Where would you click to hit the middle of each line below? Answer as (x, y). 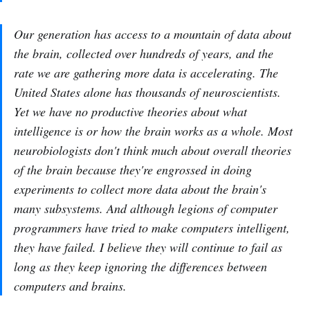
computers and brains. (70, 286)
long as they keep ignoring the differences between (140, 266)
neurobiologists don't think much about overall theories (153, 150)
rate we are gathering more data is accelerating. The (146, 73)
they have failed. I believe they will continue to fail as (148, 247)
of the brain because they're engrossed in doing (133, 170)
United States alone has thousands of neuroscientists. (147, 92)
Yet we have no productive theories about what (130, 111)
